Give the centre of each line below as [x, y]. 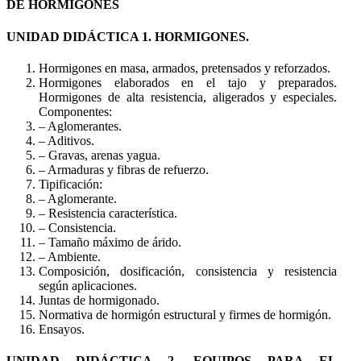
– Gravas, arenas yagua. [100, 156]
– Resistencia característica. [108, 214]
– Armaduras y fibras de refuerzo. [124, 170]
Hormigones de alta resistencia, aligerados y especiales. [188, 98]
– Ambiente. [70, 257]
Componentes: [75, 112]
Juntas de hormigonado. [99, 301]
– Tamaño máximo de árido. [110, 243]
